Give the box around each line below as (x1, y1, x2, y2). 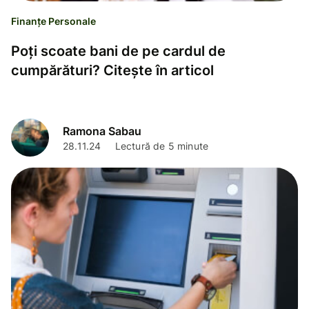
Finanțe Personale (11, 14, 96, 27)
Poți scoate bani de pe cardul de (11, 42, 226, 59)
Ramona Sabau (63, 124, 141, 139)
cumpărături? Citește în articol (11, 61, 214, 79)
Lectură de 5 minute (114, 140, 209, 152)
